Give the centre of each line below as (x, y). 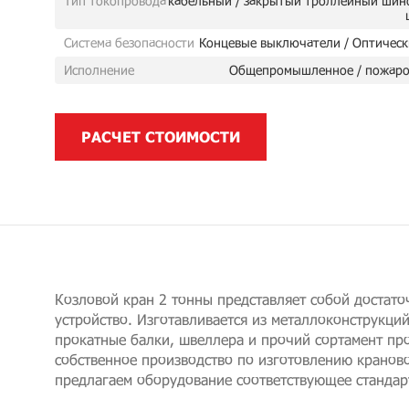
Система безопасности (129, 42)
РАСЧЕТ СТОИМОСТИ (161, 136)
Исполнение (99, 70)
